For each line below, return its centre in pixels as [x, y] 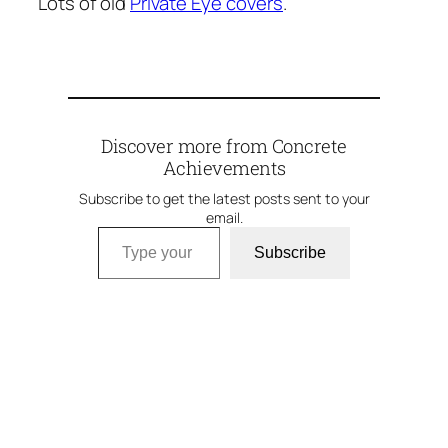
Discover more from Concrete [224, 146]
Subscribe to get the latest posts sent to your [224, 199]
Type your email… [124, 226]
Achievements [224, 168]
